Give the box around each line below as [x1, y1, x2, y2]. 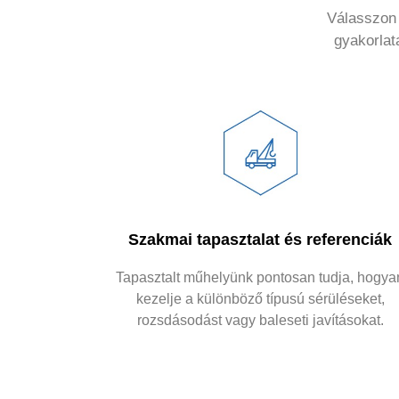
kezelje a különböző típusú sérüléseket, [135, 291, 385, 307]
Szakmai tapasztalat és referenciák [128, 231, 392, 249]
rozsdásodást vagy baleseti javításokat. [136, 313, 384, 329]
